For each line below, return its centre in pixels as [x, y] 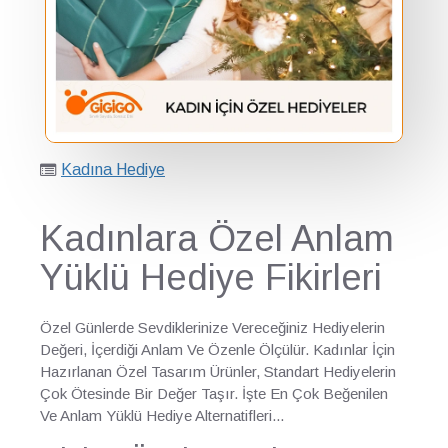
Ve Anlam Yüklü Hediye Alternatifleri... [162, 415]
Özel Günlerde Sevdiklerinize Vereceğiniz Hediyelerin [212, 327]
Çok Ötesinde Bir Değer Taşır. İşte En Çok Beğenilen [214, 393]
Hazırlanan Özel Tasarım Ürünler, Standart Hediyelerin [218, 371]
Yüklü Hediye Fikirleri [211, 277]
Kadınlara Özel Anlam [217, 238]
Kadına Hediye [113, 169]
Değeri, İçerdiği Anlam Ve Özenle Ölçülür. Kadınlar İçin [217, 349]
